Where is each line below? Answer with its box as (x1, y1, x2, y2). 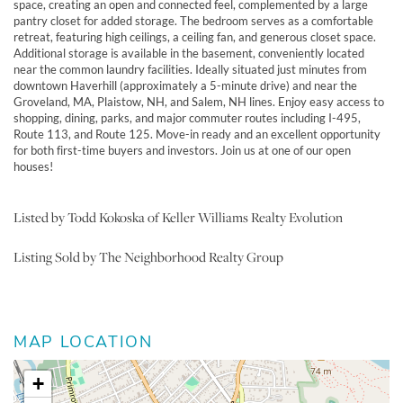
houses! (13, 158, 53, 174)
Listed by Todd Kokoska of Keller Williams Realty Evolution (13, 207, 343, 227)
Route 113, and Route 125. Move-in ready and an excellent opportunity (13, 126, 381, 141)
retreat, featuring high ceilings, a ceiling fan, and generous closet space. (13, 29, 376, 44)
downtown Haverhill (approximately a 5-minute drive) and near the (13, 77, 357, 93)
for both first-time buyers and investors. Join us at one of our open (13, 142, 351, 157)
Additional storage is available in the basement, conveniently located (13, 45, 364, 60)
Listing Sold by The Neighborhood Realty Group (13, 246, 283, 266)
